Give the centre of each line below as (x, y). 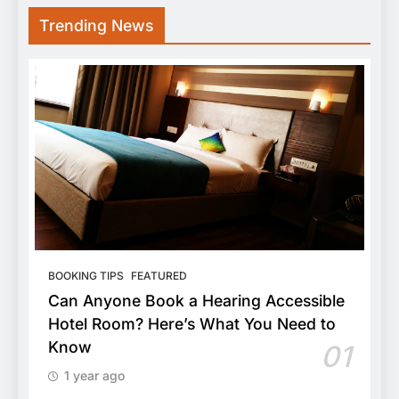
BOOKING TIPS (86, 275)
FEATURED (159, 275)
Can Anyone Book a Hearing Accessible (196, 300)
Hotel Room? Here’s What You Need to (192, 323)
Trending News (97, 25)
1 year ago (94, 375)
